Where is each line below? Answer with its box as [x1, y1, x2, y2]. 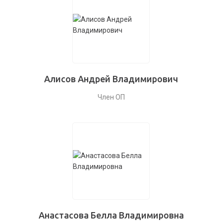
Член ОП [97, 93, 125, 101]
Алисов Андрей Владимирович [44, 74, 178, 84]
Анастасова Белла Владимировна [38, 210, 184, 220]
